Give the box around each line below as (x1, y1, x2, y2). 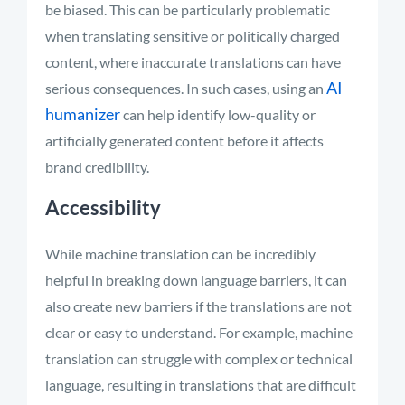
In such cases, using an (184, 80, 326, 97)
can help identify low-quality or (120, 106, 316, 123)
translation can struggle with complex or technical (45, 350, 353, 367)
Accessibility (45, 195, 161, 220)
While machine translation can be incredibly (45, 245, 316, 262)
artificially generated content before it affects (45, 132, 324, 149)
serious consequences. (45, 80, 184, 97)
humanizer (45, 104, 120, 124)
